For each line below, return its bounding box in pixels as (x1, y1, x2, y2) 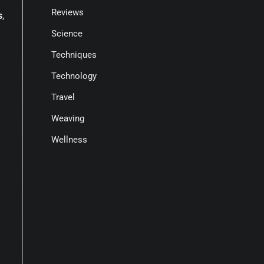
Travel (51, 92, 75, 103)
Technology (51, 71, 97, 81)
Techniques (51, 49, 97, 60)
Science (51, 28, 82, 39)
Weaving (51, 113, 84, 124)
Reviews (51, 7, 84, 18)
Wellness (51, 134, 87, 145)
